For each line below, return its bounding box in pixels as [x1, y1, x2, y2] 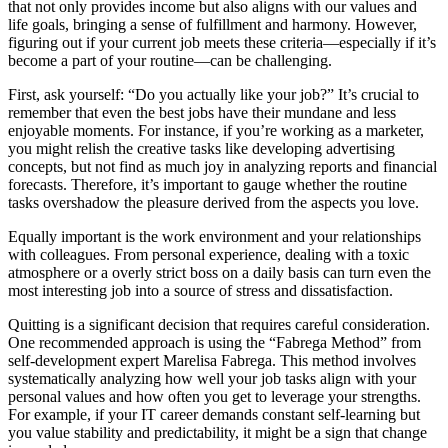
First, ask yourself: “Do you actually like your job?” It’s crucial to [8, 86, 419, 104]
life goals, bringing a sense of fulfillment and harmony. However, [8, 16, 417, 34]
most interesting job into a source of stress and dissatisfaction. [8, 282, 393, 300]
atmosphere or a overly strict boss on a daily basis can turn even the [8, 264, 431, 282]
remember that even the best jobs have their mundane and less [8, 104, 396, 122]
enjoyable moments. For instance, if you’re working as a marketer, [8, 122, 424, 140]
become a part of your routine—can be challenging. [8, 52, 332, 70]
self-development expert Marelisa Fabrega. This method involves [8, 352, 416, 370]
